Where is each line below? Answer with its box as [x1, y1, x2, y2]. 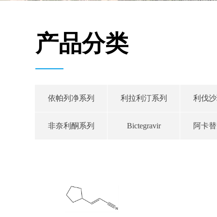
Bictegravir [126, 122, 161, 130]
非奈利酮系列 [47, 122, 94, 130]
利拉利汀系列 [120, 94, 167, 102]
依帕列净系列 [47, 94, 94, 102]
